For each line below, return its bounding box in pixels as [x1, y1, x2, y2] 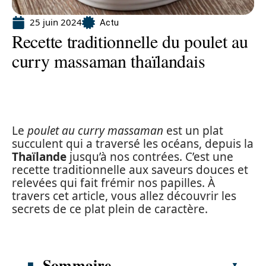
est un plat [163, 123, 223, 138]
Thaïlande [12, 149, 66, 164]
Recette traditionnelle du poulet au [12, 29, 248, 53]
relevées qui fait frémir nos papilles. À [12, 175, 215, 191]
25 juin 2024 [30, 16, 82, 28]
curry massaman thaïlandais [12, 49, 205, 72]
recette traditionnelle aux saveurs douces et [12, 162, 248, 178]
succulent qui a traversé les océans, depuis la [12, 136, 254, 151]
